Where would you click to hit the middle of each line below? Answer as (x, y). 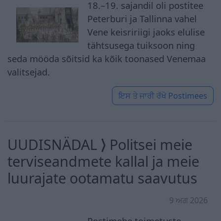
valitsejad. (29, 72)
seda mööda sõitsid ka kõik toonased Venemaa (107, 58)
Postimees (188, 95)
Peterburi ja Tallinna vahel (142, 18)
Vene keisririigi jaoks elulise (146, 32)
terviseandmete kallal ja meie (103, 161)
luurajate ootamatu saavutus (102, 178)
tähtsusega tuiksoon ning (141, 45)
